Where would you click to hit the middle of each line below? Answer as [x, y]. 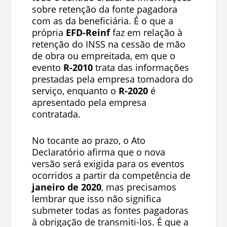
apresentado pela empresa [89, 102]
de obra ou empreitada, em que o [103, 55]
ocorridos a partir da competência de [111, 175]
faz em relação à [146, 32]
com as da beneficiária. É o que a [102, 21]
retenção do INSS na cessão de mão [108, 44]
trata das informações [141, 67]
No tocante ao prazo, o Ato [88, 140]
